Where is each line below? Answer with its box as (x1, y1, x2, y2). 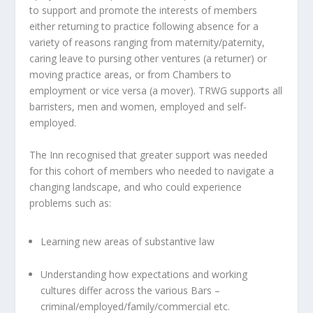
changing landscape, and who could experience (29, 180, 242, 194)
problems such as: (29, 196, 112, 210)
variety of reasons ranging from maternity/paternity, (29, 36, 265, 50)
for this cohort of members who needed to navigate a (29, 163, 275, 177)
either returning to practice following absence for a (29, 20, 259, 34)
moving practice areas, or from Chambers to (29, 68, 232, 82)
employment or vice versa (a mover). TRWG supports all (29, 84, 283, 98)
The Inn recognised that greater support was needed (29, 147, 268, 161)
